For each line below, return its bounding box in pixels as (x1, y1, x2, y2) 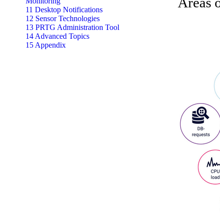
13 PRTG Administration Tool (26, 23, 119, 31)
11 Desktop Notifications (26, 5, 103, 14)
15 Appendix (26, 41, 66, 49)
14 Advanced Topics (26, 32, 89, 40)
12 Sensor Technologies (26, 14, 100, 23)
